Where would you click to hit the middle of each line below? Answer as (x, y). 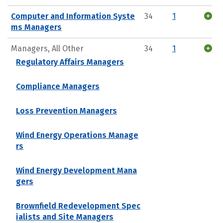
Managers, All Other (47, 48)
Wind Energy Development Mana (76, 170)
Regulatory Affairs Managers (70, 62)
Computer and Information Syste (73, 16)
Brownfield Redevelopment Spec (78, 206)
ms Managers (36, 27)
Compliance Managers (58, 86)
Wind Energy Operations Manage (77, 135)
